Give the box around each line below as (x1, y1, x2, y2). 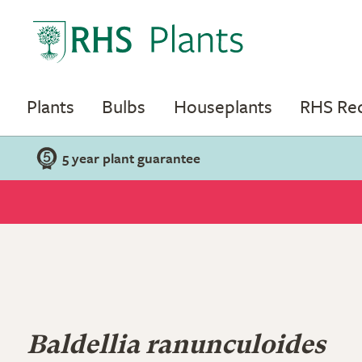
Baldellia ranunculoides (27, 334, 326, 360)
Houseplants (173, 93, 272, 120)
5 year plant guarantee (62, 148, 200, 168)
